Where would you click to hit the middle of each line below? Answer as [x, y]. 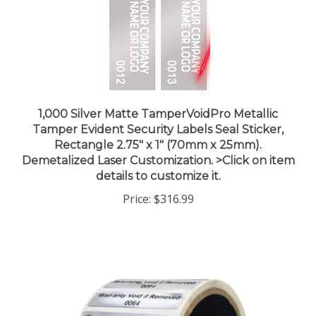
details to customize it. [158, 162]
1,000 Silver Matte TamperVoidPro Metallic [158, 100]
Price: [136, 185]
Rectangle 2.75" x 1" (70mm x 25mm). [158, 131]
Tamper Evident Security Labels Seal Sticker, [158, 116]
